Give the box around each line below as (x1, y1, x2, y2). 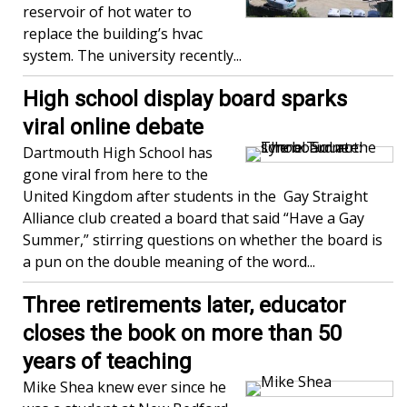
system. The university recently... (23, 45, 242, 66)
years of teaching (23, 349, 192, 375)
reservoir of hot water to (23, 2, 192, 23)
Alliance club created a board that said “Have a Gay (23, 208, 364, 229)
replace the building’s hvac (23, 24, 203, 45)
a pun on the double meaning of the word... (23, 252, 315, 273)
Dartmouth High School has (23, 143, 213, 164)
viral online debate (23, 114, 203, 141)
